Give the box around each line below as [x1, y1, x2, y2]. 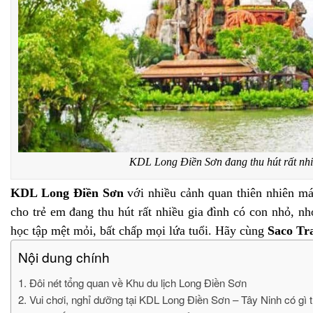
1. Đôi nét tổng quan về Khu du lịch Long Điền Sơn [18, 275, 247, 291]
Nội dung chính [18, 247, 110, 267]
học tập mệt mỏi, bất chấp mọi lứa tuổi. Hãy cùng [10, 224, 268, 238]
